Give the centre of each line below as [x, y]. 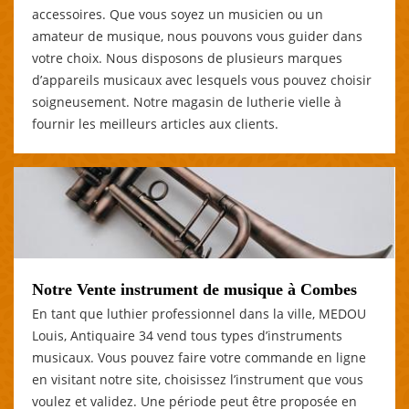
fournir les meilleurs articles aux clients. [155, 123]
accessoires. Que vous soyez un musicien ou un [178, 14]
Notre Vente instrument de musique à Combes [194, 289]
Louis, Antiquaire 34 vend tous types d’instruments [187, 335]
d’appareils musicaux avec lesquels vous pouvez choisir [202, 79]
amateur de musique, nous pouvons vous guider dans [197, 36]
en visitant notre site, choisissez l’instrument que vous [198, 379]
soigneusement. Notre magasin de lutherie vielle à [187, 101]
